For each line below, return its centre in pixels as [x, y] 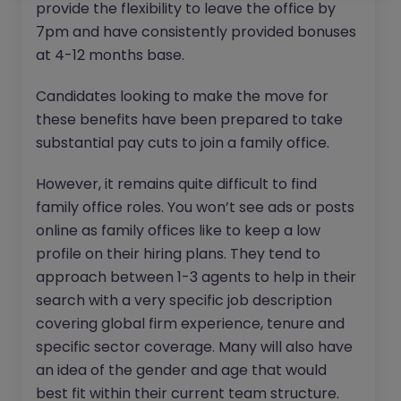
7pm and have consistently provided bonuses [196, 31]
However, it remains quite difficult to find [176, 183]
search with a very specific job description [184, 300]
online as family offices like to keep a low [178, 230]
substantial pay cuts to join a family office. [183, 142]
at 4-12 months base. [110, 55]
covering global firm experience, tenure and [190, 323]
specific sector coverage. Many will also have [194, 346]
